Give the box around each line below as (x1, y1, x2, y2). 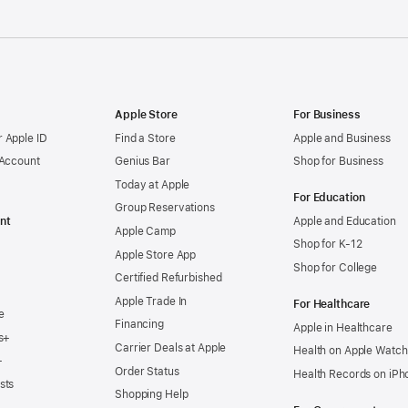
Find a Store (115, 131, 176, 145)
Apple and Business (293, 131, 391, 145)
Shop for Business (293, 155, 383, 168)
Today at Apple (115, 178, 190, 191)
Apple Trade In (115, 294, 188, 308)
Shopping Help (115, 388, 189, 402)
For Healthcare (293, 297, 371, 311)
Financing (115, 318, 164, 331)
